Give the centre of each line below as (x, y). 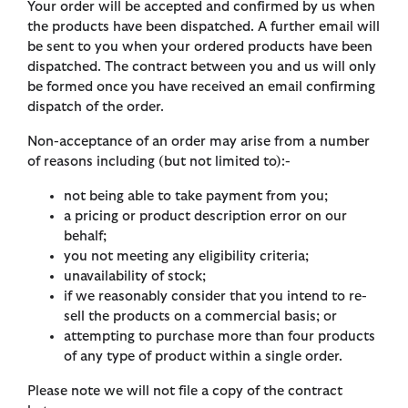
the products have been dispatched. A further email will (204, 27)
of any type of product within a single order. (203, 357)
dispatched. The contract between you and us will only (202, 67)
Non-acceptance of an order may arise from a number (199, 142)
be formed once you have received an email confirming (201, 87)
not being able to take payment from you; (196, 197)
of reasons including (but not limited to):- (159, 162)
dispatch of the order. (96, 107)
